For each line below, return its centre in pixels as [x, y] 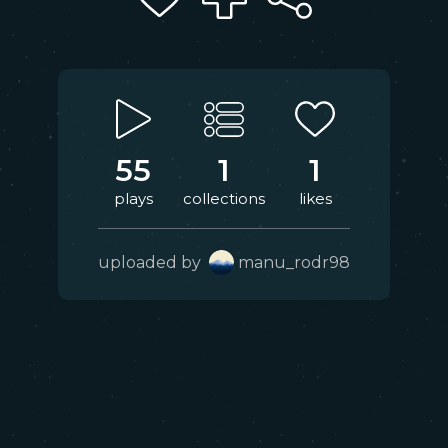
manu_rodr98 [294, 262]
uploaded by [153, 262]
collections [224, 198]
